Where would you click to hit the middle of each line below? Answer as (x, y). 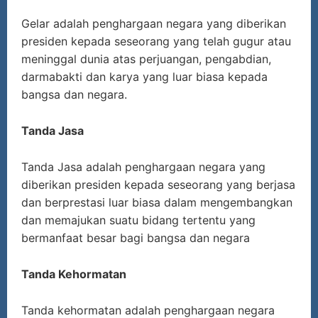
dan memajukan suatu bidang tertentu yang (138, 220)
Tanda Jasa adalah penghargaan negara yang (143, 167)
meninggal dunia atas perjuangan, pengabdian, (146, 59)
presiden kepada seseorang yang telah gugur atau (156, 42)
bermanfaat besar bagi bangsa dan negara (136, 238)
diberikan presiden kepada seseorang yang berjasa (158, 185)
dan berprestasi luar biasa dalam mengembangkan (157, 203)
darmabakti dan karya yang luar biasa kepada (144, 77)
